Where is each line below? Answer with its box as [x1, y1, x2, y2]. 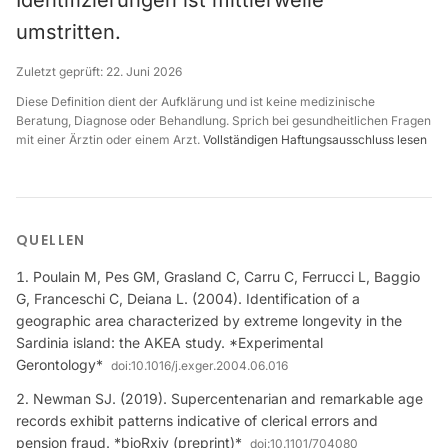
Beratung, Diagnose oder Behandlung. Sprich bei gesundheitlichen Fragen [16, 113, 431, 128]
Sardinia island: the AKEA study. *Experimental [16, 334, 323, 351]
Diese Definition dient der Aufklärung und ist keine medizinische [16, 94, 375, 109]
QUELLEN [16, 230, 86, 250]
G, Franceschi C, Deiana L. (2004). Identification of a [16, 290, 360, 307]
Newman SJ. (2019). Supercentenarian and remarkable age [33, 390, 423, 407]
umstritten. [16, 20, 121, 44]
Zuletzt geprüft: [16, 64, 106, 79]
